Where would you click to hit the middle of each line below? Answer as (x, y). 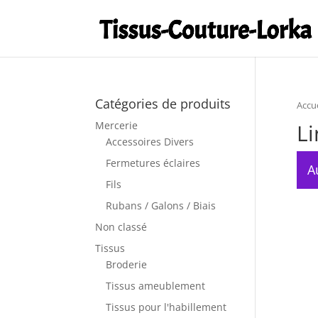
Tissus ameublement (156, 286)
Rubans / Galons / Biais (161, 205)
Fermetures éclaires (153, 163)
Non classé (121, 227)
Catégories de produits (163, 104)
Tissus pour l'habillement (166, 307)
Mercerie (117, 125)
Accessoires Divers (150, 142)
